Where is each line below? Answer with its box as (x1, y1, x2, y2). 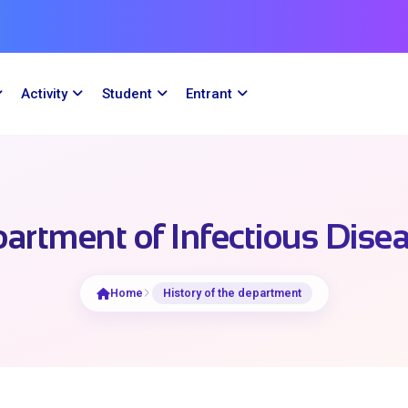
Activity (21, 85, 68, 102)
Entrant (185, 85, 232, 102)
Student (101, 85, 152, 102)
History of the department (162, 286, 301, 300)
